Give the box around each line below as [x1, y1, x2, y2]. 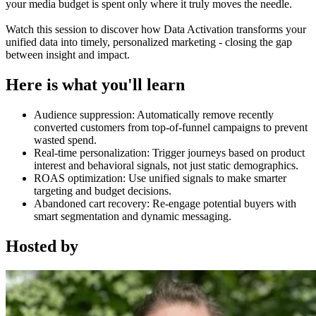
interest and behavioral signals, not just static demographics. [34, 159, 298, 171]
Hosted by [6, 236, 78, 255]
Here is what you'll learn [6, 75, 185, 94]
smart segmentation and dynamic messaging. [34, 209, 231, 222]
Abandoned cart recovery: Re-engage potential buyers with [34, 197, 296, 209]
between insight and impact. [6, 49, 130, 61]
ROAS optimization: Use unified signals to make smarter [34, 171, 286, 184]
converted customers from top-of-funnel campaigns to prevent [34, 121, 308, 133]
